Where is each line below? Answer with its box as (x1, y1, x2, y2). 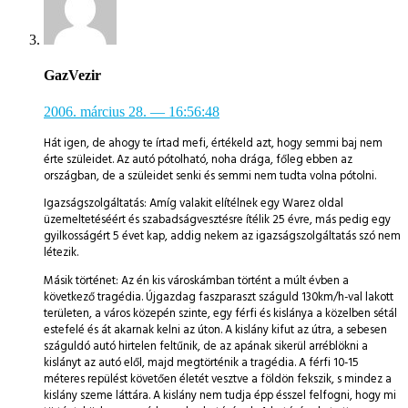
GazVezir (44, 67, 101, 84)
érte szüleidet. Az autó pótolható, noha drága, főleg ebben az (44, 150, 352, 168)
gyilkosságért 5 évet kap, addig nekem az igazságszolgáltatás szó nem (44, 228, 401, 245)
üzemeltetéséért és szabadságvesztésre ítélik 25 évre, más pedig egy (44, 211, 391, 229)
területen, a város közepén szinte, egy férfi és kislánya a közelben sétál (44, 305, 397, 322)
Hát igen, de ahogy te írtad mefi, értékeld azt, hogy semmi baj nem (44, 134, 382, 151)
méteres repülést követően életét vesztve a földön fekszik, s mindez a (44, 371, 392, 388)
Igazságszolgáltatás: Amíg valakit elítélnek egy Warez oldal (44, 195, 343, 212)
